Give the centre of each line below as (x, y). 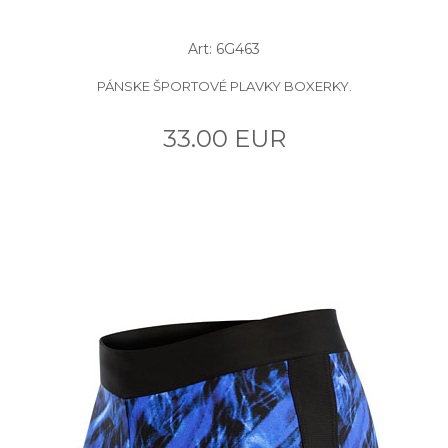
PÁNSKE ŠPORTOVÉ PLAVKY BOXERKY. (224, 85)
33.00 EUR (224, 138)
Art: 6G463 (224, 48)
